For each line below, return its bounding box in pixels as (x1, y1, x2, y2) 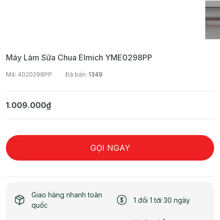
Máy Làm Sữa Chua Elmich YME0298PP (6, 53, 152, 63)
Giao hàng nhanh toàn (31, 191, 102, 199)
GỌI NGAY (90, 143, 130, 153)
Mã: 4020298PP (6, 71, 52, 79)
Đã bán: (65, 71, 88, 79)
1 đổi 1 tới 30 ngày (134, 195, 190, 204)
